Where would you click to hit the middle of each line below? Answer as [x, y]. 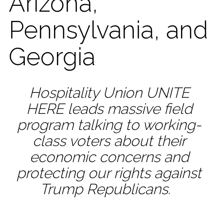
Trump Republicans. [107, 189]
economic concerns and [109, 157]
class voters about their [109, 141]
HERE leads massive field [109, 109]
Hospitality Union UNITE [109, 92]
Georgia [58, 56]
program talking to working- [109, 125]
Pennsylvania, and [109, 30]
